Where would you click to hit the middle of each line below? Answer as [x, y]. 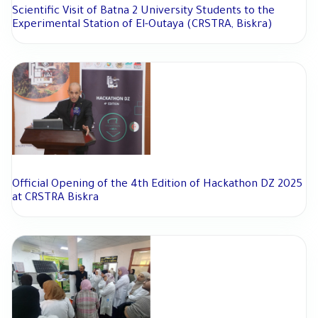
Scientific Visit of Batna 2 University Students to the [143, 12]
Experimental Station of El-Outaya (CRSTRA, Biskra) [142, 26]
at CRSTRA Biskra [55, 199]
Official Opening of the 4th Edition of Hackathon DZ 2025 [157, 185]
